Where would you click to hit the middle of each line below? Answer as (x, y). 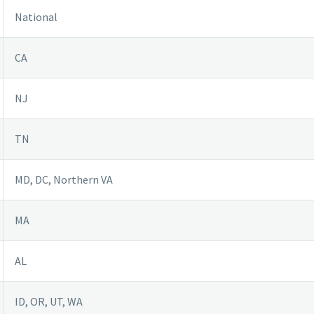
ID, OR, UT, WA (49, 301)
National (36, 16)
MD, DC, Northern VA (64, 179)
